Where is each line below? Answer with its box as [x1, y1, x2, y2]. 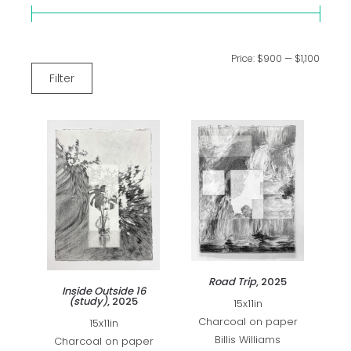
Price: [231, 52, 257, 65]
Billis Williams [215, 332, 280, 347]
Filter [49, 71, 74, 86]
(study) [69, 293, 107, 309]
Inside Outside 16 [61, 283, 146, 299]
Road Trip [208, 274, 256, 289]
